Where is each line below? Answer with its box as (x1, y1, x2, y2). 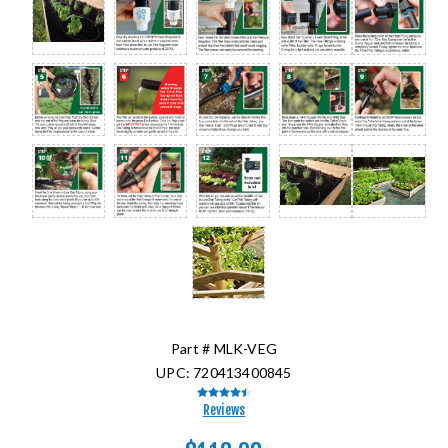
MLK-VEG (213, 339, 277, 357)
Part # (171, 339, 211, 357)
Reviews (202, 401, 246, 418)
